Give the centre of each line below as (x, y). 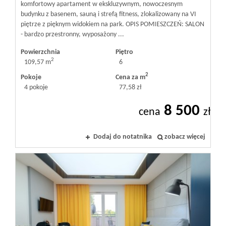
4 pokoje (36, 87)
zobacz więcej (185, 137)
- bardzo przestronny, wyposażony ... (72, 34)
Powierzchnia (40, 52)
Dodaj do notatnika (123, 137)
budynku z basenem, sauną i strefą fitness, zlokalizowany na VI (108, 14)
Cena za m (130, 77)
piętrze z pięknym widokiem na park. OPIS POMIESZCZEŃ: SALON (112, 24)
